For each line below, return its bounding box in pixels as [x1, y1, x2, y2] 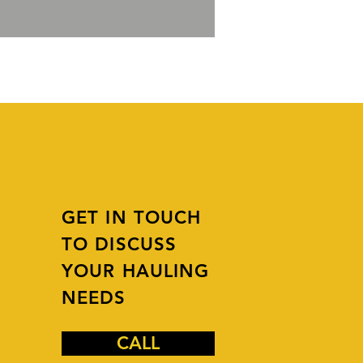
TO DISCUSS [62, 233, 177, 255]
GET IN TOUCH [62, 207, 202, 228]
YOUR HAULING [62, 260, 210, 282]
